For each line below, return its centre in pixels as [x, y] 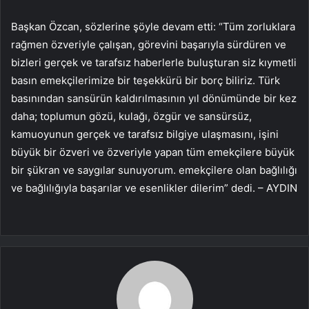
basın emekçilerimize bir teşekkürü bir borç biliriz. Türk [146, 80]
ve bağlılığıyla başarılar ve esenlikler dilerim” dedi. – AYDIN [154, 188]
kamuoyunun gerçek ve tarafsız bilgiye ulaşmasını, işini [145, 134]
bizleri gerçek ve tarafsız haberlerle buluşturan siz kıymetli [154, 62]
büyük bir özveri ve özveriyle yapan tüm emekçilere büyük [153, 152]
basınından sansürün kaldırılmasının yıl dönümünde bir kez [154, 98]
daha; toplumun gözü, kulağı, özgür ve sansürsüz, [131, 116]
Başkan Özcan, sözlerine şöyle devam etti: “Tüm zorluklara [153, 26]
